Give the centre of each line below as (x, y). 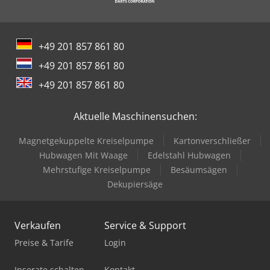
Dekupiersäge (135, 184)
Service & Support (145, 225)
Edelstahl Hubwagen (189, 155)
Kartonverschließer (212, 140)
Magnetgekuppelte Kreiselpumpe (86, 140)
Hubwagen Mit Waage (83, 155)
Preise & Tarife (44, 242)
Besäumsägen (199, 169)
